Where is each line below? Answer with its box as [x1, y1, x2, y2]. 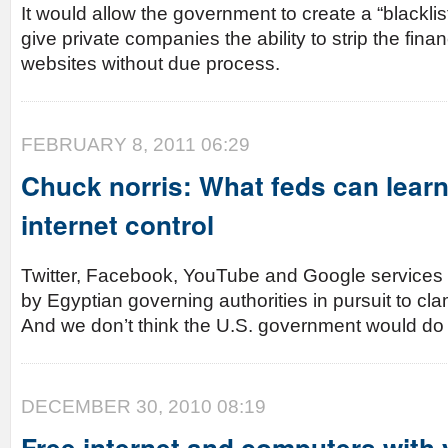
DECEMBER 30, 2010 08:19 [21, 396, 266, 417]
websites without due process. [21, 53, 280, 74]
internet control [21, 206, 214, 243]
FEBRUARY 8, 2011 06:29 [21, 134, 250, 155]
